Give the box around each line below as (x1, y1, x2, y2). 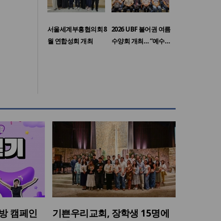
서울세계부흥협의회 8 (47, 25, 107, 34)
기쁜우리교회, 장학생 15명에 (52, 207, 170, 220)
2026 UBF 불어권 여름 (111, 25, 171, 34)
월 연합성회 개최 (47, 37, 93, 46)
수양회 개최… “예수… (111, 37, 170, 46)
